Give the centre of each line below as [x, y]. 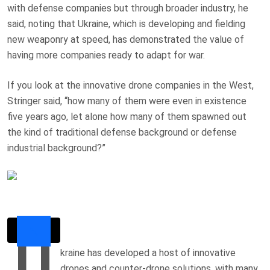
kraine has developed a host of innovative [148, 253]
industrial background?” [56, 148]
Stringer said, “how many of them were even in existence [127, 101]
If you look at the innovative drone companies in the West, [130, 85]
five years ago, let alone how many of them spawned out [127, 116]
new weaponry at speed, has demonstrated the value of [126, 39]
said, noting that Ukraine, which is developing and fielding [126, 24]
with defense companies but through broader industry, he [128, 8]
